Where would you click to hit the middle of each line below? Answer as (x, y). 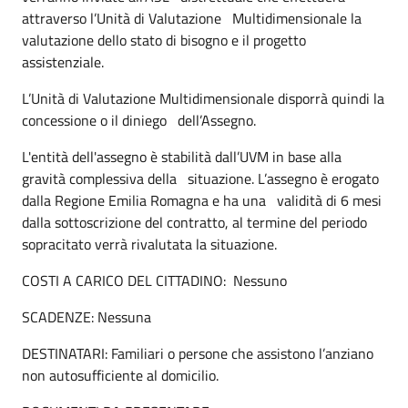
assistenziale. (63, 61)
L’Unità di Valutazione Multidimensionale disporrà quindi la (203, 98)
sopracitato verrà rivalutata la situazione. (149, 244)
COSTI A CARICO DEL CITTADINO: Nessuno (154, 280)
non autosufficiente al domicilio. (120, 375)
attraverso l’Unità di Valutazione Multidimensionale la (192, 18)
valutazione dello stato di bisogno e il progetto (164, 40)
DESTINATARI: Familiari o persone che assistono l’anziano (198, 353)
